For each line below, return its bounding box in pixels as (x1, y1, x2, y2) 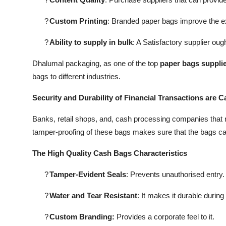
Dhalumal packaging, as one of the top (32, 59, 160, 68)
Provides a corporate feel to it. (115, 212, 214, 221)
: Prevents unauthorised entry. (126, 169, 224, 179)
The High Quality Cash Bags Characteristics (32, 148, 187, 157)
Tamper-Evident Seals (49, 169, 126, 179)
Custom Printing (49, 16, 107, 25)
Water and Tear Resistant (49, 191, 137, 200)
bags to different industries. (32, 72, 121, 81)
